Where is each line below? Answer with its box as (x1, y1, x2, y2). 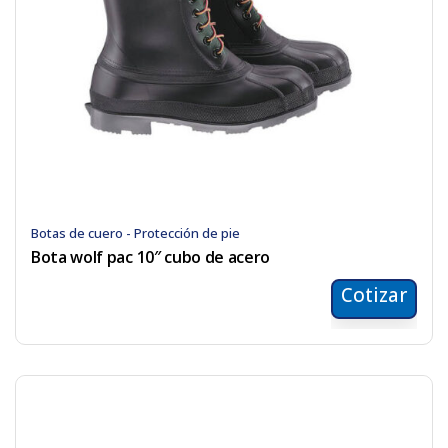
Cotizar (341, 282, 407, 309)
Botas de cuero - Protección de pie (31, 224, 240, 243)
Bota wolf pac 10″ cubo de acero (31, 246, 271, 269)
